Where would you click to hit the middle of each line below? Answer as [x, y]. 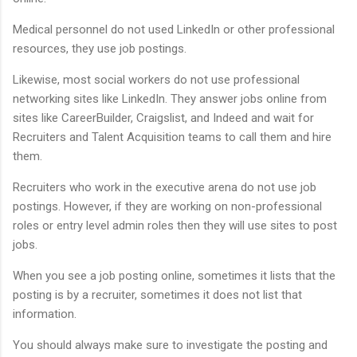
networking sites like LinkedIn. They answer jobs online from [170, 98]
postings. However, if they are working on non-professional [167, 206]
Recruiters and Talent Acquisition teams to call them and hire [172, 137]
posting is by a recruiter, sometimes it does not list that [157, 294]
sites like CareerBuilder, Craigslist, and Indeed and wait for [163, 118]
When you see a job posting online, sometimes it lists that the [174, 275]
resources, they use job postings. [100, 48]
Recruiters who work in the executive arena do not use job [165, 187]
